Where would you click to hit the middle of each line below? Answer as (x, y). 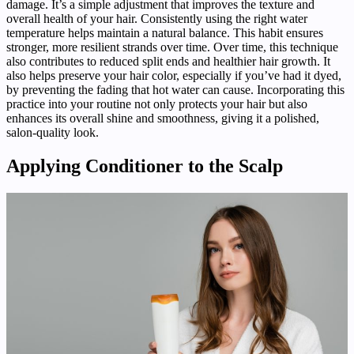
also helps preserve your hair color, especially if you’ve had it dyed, (174, 76)
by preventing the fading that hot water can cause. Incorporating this (175, 90)
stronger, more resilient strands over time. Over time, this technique (172, 47)
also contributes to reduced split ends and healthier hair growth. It (168, 62)
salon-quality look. (53, 133)
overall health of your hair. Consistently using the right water (157, 19)
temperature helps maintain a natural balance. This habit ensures (165, 33)
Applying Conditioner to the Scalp (145, 166)
